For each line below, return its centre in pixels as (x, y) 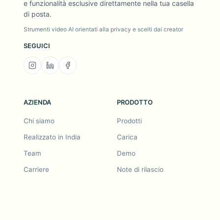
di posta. (38, 14)
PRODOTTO (135, 102)
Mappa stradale (48, 186)
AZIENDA (37, 102)
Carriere (36, 169)
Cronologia (134, 202)
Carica (127, 137)
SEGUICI (37, 46)
